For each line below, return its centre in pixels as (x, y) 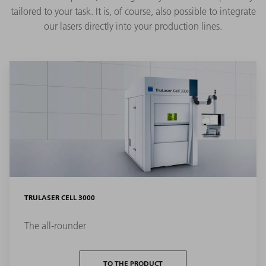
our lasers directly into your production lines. (133, 26)
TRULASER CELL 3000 (60, 197)
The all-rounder (55, 225)
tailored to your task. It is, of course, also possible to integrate (133, 12)
